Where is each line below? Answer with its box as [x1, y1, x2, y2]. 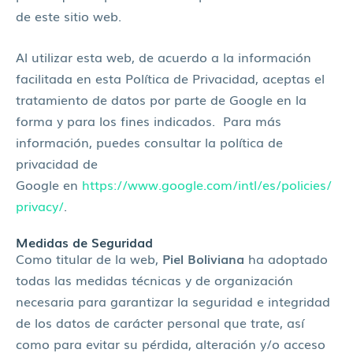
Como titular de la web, [16, 249, 162, 269]
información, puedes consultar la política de [16, 132, 283, 151]
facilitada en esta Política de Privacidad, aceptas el [16, 68, 325, 87]
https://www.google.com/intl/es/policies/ [82, 174, 332, 194]
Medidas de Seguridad [16, 232, 153, 252]
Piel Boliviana [162, 249, 244, 269]
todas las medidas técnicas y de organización [16, 270, 293, 290]
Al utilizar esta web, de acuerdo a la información [16, 46, 311, 66]
